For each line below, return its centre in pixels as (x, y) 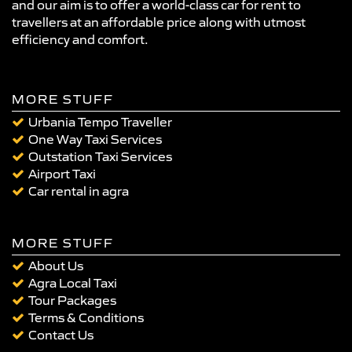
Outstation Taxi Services (100, 156)
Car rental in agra (79, 191)
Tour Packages (72, 300)
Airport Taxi (62, 173)
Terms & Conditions (86, 317)
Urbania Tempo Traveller (100, 121)
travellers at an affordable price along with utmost (159, 22)
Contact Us (61, 334)
